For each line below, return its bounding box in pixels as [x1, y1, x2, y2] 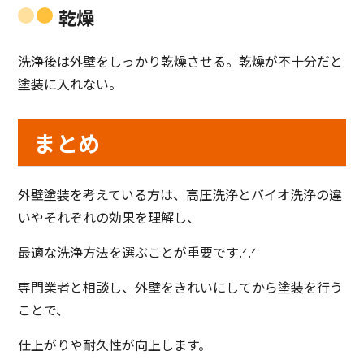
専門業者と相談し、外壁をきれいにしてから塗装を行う [18, 277, 344, 297]
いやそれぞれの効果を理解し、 [18, 207, 201, 227]
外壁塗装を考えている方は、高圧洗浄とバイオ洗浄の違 [18, 184, 343, 205]
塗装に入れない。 [18, 74, 123, 94]
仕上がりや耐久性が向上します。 [18, 335, 212, 355]
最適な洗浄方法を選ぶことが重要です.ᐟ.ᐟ [18, 242, 258, 262]
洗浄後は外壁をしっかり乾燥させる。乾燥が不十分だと [18, 51, 344, 71]
